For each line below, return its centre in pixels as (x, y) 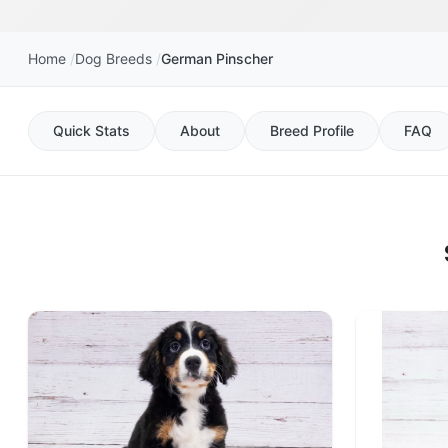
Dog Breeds (113, 58)
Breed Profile (312, 130)
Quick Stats (91, 130)
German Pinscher (217, 58)
